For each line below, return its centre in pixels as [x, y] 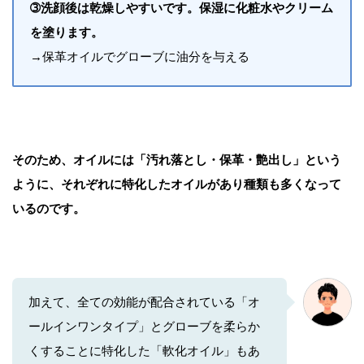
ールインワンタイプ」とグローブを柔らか [144, 326]
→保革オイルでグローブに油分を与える [140, 56]
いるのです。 [49, 208]
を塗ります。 [67, 32]
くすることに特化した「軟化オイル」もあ [144, 350]
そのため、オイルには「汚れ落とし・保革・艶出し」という [177, 159]
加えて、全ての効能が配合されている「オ [144, 301]
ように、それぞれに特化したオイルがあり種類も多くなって [177, 184]
